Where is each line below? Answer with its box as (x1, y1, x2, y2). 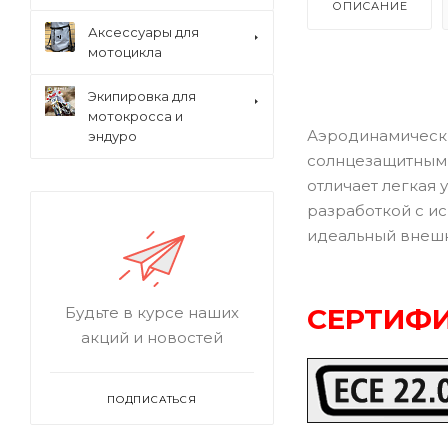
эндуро (88, 128, 137, 144)
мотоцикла (88, 44, 162, 60)
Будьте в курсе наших (65, 303, 239, 322)
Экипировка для (88, 88, 196, 104)
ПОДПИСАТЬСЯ (107, 393, 197, 406)
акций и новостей (81, 328, 223, 347)
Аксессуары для (88, 24, 199, 40)
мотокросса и (88, 108, 183, 124)
